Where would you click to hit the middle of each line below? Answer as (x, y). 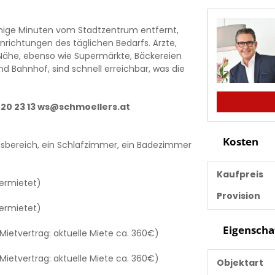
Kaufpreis (240, 174)
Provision (238, 196)
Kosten (239, 141)
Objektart (240, 263)
